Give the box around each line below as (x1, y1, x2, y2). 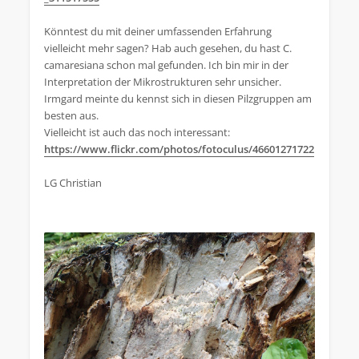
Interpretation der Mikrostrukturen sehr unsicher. (44, 75, 281, 89)
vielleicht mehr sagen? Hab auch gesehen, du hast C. (44, 41, 292, 55)
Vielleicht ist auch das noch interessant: (44, 125, 230, 139)
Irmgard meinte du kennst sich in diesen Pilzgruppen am (44, 91, 312, 106)
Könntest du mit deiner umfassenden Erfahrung (44, 24, 272, 38)
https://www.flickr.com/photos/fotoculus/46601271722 (44, 142, 314, 156)
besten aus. (44, 108, 99, 123)
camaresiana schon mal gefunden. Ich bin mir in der (44, 58, 288, 72)
